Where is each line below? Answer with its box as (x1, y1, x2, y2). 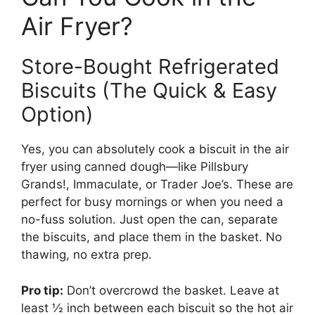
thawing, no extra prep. (21, 247, 152, 262)
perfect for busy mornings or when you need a (21, 195, 283, 210)
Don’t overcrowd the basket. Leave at (63, 283, 279, 297)
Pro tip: (21, 283, 63, 297)
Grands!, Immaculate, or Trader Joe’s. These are (21, 177, 293, 192)
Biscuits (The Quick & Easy (21, 78, 277, 103)
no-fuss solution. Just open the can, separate (21, 212, 278, 227)
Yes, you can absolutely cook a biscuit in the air (21, 142, 289, 157)
